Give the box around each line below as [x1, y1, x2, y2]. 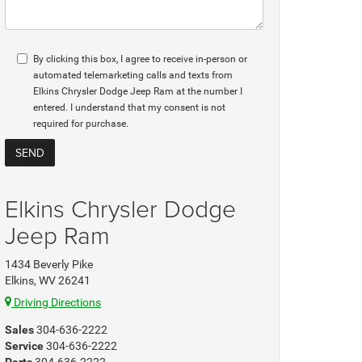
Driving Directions [11, 296, 101, 309]
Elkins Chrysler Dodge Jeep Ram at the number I [33, 86, 242, 97]
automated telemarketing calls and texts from [33, 69, 233, 81]
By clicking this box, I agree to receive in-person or [33, 53, 247, 65]
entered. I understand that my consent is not [33, 102, 225, 113]
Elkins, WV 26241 [5, 274, 90, 287]
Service [5, 339, 44, 352]
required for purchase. [33, 118, 128, 129]
